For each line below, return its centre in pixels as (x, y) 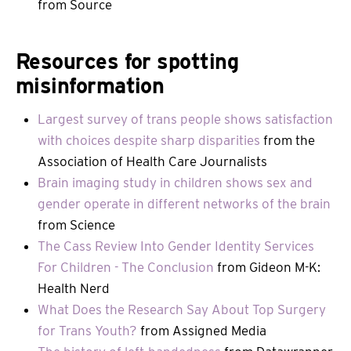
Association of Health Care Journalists (152, 161)
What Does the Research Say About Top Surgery (182, 309)
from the (288, 140)
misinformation (90, 86)
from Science (76, 224)
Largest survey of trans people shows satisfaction (185, 119)
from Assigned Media (202, 330)
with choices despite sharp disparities (149, 140)
